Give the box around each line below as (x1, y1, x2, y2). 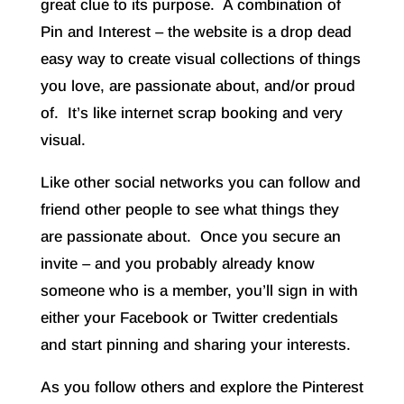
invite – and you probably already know (40, 255, 315, 273)
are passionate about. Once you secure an (40, 228, 341, 246)
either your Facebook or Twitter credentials (40, 309, 338, 327)
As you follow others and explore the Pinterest (40, 379, 363, 397)
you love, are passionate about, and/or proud (40, 78, 355, 96)
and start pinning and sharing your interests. (40, 336, 351, 354)
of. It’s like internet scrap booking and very (40, 105, 343, 123)
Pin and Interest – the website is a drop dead (40, 23, 352, 41)
